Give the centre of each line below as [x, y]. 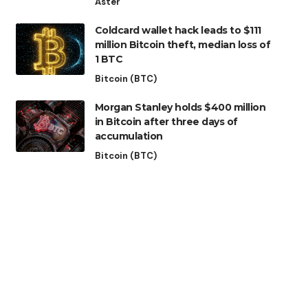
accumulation [129, 136]
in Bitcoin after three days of [166, 122]
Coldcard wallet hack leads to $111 [178, 31]
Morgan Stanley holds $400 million [180, 108]
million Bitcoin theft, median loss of [183, 45]
